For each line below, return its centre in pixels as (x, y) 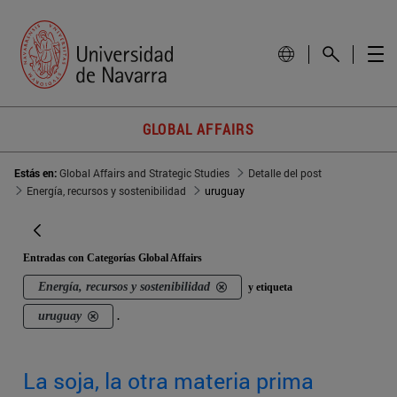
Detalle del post (285, 173)
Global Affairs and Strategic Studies (144, 173)
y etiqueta (269, 288)
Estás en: (37, 173)
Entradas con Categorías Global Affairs (113, 258)
